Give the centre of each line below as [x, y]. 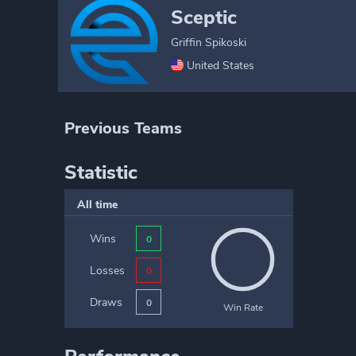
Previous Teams [123, 128]
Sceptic [204, 17]
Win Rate [243, 308]
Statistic [101, 172]
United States [221, 65]
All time [97, 205]
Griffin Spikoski [209, 42]
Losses [107, 270]
